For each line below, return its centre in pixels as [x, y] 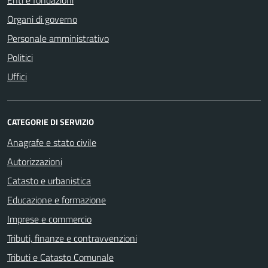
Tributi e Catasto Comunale [60, 257]
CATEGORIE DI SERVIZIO [51, 121]
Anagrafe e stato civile [52, 142]
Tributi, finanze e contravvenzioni [72, 238]
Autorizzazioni [35, 161]
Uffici [17, 76]
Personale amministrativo [58, 38]
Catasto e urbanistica [49, 180]
